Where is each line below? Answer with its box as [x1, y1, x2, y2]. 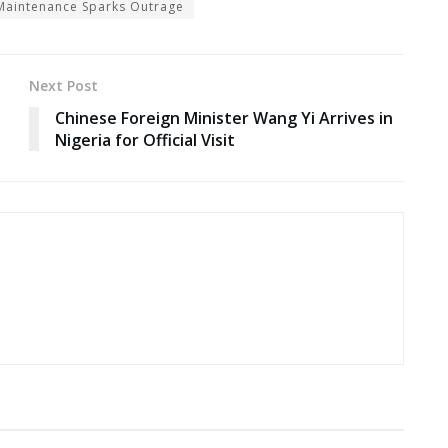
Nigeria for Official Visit [55, 129, 235, 152]
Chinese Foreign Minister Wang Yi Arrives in [55, 107, 393, 130]
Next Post [29, 76, 98, 96]
